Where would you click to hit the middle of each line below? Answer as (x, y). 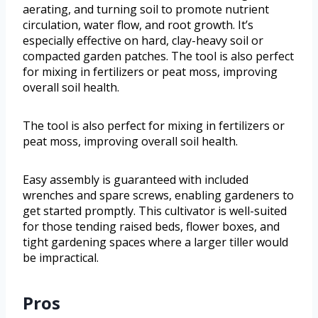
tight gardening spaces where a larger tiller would (155, 242)
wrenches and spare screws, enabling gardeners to (158, 196)
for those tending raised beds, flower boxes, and (151, 227)
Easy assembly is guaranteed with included (136, 180)
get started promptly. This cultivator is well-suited (155, 211)
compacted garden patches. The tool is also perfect (158, 56)
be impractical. (61, 258)
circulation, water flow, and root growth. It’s (138, 25)
